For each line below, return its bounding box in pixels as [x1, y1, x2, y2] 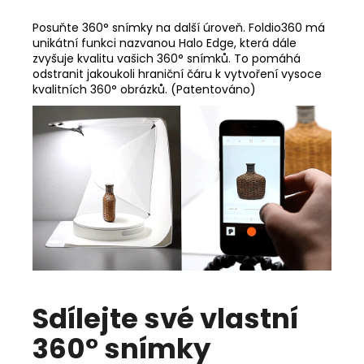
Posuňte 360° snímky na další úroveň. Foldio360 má [32, 19, 325, 36]
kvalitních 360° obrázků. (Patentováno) [32, 80, 256, 97]
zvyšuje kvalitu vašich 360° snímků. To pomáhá [32, 50, 301, 67]
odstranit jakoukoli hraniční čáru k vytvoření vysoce [32, 65, 322, 82]
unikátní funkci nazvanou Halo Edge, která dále [32, 34, 297, 51]
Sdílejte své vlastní [32, 299, 298, 339]
